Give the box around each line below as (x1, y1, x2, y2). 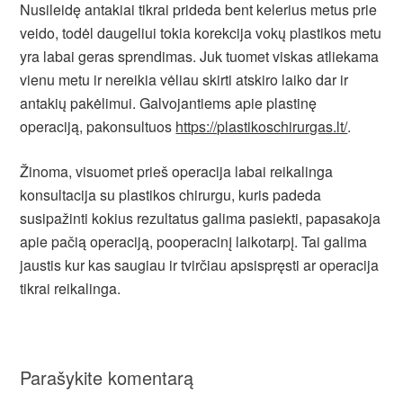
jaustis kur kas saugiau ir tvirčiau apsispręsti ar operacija (20, 255, 380, 275)
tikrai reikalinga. (20, 278, 121, 299)
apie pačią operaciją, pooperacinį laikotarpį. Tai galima (20, 231, 368, 252)
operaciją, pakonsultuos (20, 116, 176, 137)
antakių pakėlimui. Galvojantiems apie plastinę (20, 93, 318, 113)
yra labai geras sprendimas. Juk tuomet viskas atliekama (20, 46, 380, 67)
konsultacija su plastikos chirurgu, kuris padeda (20, 184, 322, 205)
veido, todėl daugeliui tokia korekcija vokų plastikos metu (20, 22, 382, 43)
